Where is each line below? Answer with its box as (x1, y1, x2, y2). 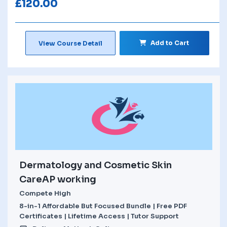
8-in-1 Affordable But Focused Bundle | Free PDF (19, 201, 187, 210)
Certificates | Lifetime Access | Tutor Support (19, 211, 179, 220)
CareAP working (19, 173, 96, 185)
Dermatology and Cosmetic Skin (19, 159, 172, 171)
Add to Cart (150, 39, 190, 47)
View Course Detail (38, 39, 102, 47)
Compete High (19, 188, 71, 198)
